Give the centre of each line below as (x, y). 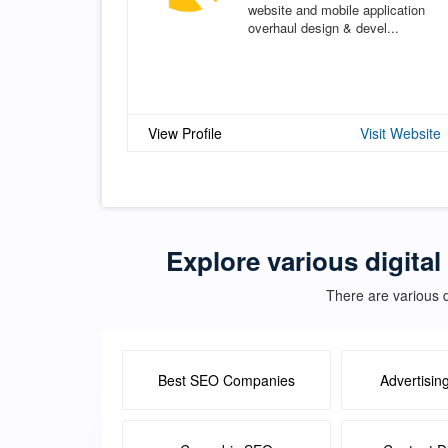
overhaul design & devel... (323, 27)
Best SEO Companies (226, 379)
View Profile (185, 132)
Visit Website (400, 132)
